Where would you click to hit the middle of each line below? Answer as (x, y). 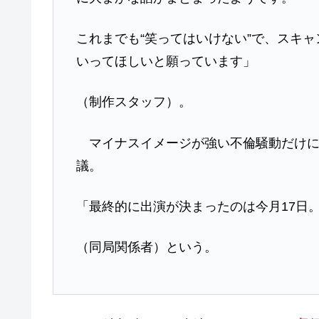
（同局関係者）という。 (147, 247)
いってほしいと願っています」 (166, 62)
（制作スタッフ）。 (134, 102)
